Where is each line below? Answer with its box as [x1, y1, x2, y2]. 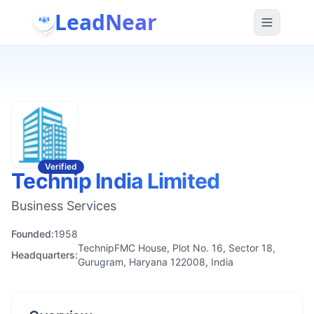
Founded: [11, 228, 54, 240]
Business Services [11, 198, 116, 213]
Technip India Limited [11, 168, 220, 193]
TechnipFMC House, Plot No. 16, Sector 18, [78, 242, 275, 254]
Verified [45, 161, 77, 172]
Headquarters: [11, 249, 78, 261]
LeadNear [55, 7, 157, 36]
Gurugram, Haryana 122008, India [78, 256, 233, 268]
